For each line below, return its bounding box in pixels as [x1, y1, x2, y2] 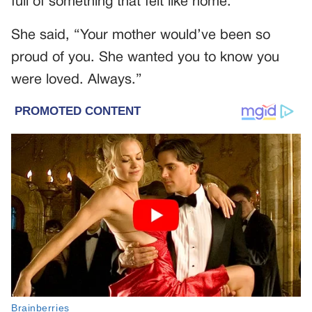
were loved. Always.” [11, 74, 142, 87]
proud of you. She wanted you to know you [11, 52, 279, 65]
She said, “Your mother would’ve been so [11, 29, 270, 42]
